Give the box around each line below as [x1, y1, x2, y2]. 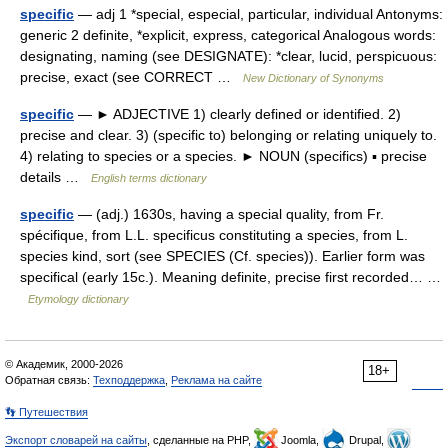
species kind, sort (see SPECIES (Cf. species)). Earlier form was [20, 248, 425, 264]
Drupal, [346, 434, 387, 446]
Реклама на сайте [171, 374, 262, 386]
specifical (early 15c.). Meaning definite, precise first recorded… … [20, 269, 441, 285]
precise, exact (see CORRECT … [20, 69, 243, 85]
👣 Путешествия [5, 406, 88, 418]
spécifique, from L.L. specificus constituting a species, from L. [20, 227, 408, 243]
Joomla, [278, 434, 322, 446]
